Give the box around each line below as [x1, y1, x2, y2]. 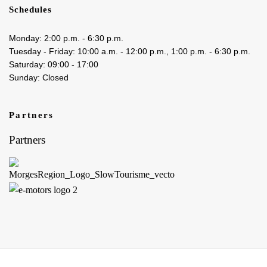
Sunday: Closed [9, 72, 69, 82]
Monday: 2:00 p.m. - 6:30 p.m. [9, 33, 123, 43]
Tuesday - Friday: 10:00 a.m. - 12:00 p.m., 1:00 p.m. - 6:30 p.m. [9, 46, 250, 56]
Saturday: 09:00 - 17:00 [9, 59, 98, 69]
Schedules [9, 4, 52, 14]
